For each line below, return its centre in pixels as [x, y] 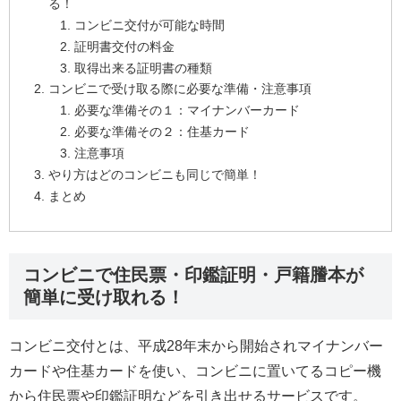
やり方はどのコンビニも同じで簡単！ [154, 174]
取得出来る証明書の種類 [143, 68]
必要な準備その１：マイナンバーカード [187, 111]
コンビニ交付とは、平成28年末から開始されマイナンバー [196, 346]
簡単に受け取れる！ [104, 298]
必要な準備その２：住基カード [162, 132]
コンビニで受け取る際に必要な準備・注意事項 [179, 89]
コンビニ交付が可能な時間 [149, 25]
